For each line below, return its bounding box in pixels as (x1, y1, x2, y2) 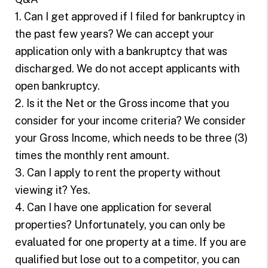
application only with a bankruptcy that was (14, 44, 227, 57)
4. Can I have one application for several (14, 200, 212, 214)
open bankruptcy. (14, 79, 100, 92)
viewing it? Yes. (14, 183, 90, 196)
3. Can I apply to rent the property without (14, 166, 221, 179)
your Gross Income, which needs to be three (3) (14, 131, 248, 144)
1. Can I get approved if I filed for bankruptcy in (14, 10, 245, 23)
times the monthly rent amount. (14, 148, 169, 162)
